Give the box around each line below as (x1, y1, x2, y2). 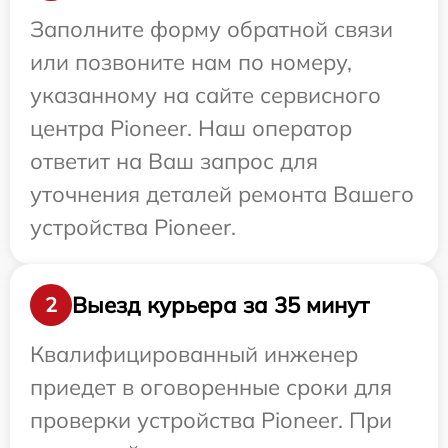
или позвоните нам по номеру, (30, 48, 352, 77)
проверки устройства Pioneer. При (30, 406, 392, 435)
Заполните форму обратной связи (30, 15, 393, 44)
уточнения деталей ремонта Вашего (30, 180, 414, 209)
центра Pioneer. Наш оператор (30, 114, 352, 143)
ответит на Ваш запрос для (30, 147, 318, 176)
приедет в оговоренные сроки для (30, 373, 392, 402)
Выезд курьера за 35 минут (72, 290, 369, 319)
